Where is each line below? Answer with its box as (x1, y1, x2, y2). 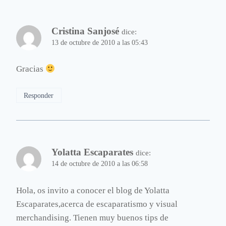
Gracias (16, 64, 45, 74)
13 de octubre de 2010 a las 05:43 (51, 38, 148, 46)
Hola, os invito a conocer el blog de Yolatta (16, 186, 169, 196)
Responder (24, 91, 54, 100)
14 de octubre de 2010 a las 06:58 (51, 160, 148, 168)
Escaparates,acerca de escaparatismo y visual (16, 199, 178, 209)
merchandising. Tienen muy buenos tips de (16, 213, 168, 223)
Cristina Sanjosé (51, 25, 119, 36)
